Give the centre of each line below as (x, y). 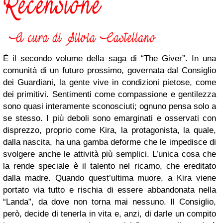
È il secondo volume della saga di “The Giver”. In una (110, 58)
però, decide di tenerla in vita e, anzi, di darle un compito (110, 214)
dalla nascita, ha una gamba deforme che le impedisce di (110, 142)
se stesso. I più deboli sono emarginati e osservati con (110, 118)
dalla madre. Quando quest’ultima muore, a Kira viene (110, 178)
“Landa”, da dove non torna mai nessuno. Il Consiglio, (110, 202)
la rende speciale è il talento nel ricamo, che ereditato (110, 166)
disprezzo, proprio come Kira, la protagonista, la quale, (110, 130)
